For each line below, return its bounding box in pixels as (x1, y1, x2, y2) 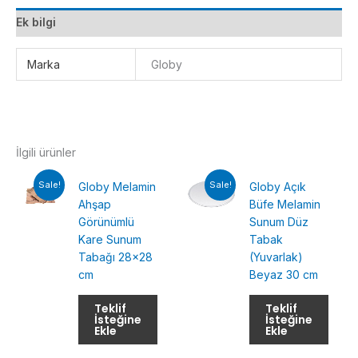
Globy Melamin (78, 179, 157, 193)
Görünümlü (78, 214, 135, 229)
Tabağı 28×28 (78, 249, 153, 264)
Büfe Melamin (249, 197, 321, 211)
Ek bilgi (16, 15, 56, 30)
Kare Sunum (78, 232, 142, 246)
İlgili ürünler (16, 145, 76, 159)
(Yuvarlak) (249, 249, 304, 264)
